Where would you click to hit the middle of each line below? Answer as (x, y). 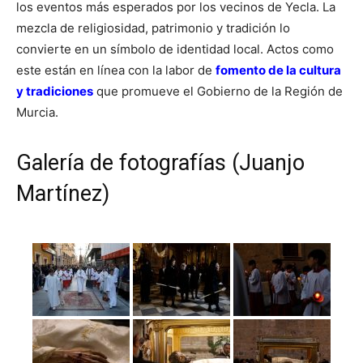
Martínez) (63, 193)
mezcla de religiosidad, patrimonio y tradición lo (153, 28)
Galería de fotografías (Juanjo (160, 162)
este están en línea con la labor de (116, 70)
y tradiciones (55, 91)
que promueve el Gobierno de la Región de (218, 91)
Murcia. (37, 112)
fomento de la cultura (278, 70)
